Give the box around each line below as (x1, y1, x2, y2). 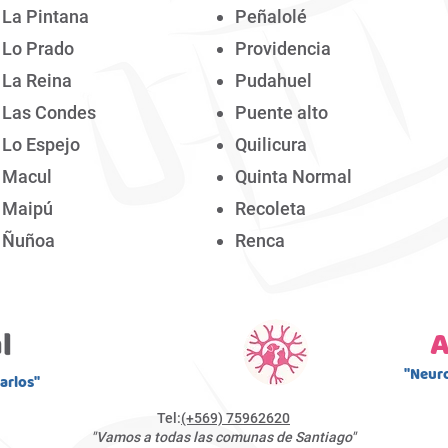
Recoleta (235, 198, 306, 219)
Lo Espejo (2, 134, 80, 155)
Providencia (235, 38, 331, 59)
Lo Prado (2, 38, 74, 59)
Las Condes (2, 102, 96, 123)
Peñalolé (235, 6, 307, 27)
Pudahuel (235, 70, 312, 91)
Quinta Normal (235, 166, 352, 187)
